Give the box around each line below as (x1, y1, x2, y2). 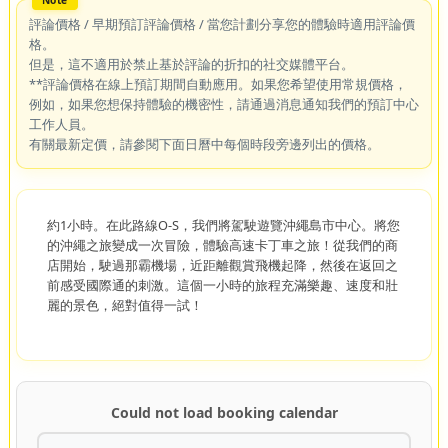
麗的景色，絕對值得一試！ (46, 295, 203, 314)
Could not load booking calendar (110, 402, 338, 422)
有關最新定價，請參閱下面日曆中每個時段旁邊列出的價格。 (28, 134, 380, 153)
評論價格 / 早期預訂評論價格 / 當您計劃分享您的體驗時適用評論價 (28, 14, 415, 33)
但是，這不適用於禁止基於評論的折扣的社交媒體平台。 (28, 54, 354, 73)
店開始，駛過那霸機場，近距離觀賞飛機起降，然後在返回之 (46, 255, 398, 274)
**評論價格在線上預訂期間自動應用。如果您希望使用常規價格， (28, 74, 407, 93)
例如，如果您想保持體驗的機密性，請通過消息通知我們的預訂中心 (28, 94, 419, 113)
